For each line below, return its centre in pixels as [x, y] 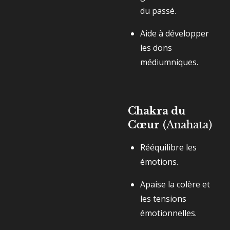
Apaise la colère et [175, 184]
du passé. [158, 11]
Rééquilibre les [168, 147]
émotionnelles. [168, 213]
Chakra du [157, 111]
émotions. [159, 162]
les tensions [163, 199]
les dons [156, 48]
